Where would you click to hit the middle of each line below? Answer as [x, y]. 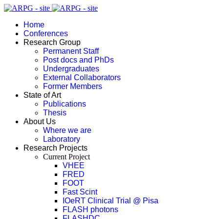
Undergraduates [71, 69]
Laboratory [62, 139]
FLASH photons [90, 209]
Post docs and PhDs [78, 60]
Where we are [67, 130]
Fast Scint [80, 192]
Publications [65, 104]
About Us [40, 121]
